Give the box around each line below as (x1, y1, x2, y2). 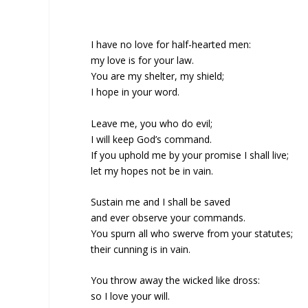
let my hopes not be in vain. (91, 164, 213, 177)
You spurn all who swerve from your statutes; (91, 227, 293, 241)
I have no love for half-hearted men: (91, 38, 251, 52)
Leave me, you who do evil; (91, 116, 212, 130)
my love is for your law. (91, 54, 194, 67)
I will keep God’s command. (91, 132, 212, 146)
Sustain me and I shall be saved (91, 195, 230, 209)
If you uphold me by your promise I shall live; (91, 148, 289, 162)
